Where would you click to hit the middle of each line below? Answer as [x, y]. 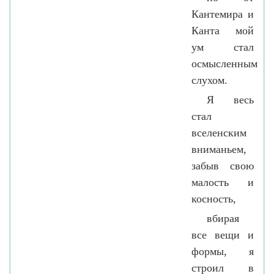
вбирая [223, 218]
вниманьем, [219, 149]
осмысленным [224, 63]
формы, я [223, 251]
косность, [214, 198]
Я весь [230, 99]
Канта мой [223, 30]
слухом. [209, 80]
